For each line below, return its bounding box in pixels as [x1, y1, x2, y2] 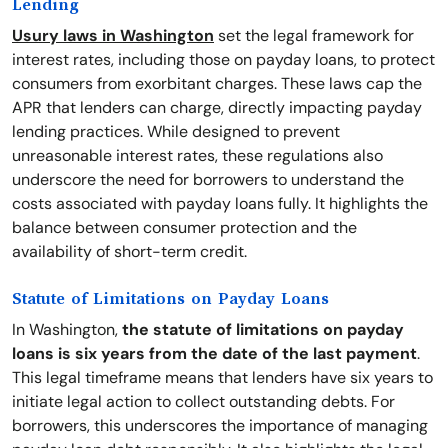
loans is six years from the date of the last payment [12, 343, 417, 364]
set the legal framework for [214, 25, 414, 46]
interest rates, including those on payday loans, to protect [12, 49, 435, 70]
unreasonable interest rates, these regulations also [12, 145, 383, 166]
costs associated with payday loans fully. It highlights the [12, 193, 428, 214]
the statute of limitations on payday [122, 319, 404, 340]
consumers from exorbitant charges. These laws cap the [12, 73, 422, 94]
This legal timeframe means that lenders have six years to [12, 367, 433, 388]
